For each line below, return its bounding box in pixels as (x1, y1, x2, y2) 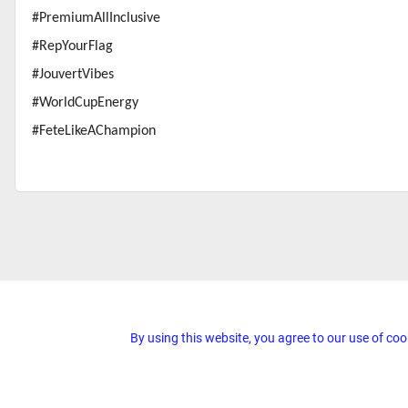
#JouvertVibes (32, 67, 114, 82)
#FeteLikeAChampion (32, 124, 156, 138)
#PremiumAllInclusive (32, 11, 160, 25)
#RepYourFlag (32, 39, 113, 54)
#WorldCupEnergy (32, 96, 138, 110)
